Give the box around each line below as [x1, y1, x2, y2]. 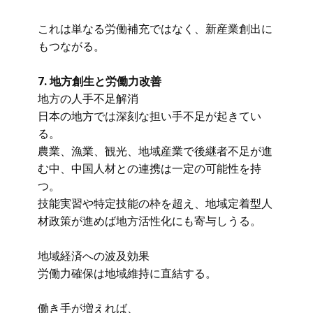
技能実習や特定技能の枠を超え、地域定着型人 [38, 196, 272, 211]
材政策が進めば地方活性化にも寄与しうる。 [38, 213, 261, 228]
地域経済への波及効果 [38, 248, 150, 263]
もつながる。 [38, 38, 105, 54]
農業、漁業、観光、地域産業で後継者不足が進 [38, 143, 272, 159]
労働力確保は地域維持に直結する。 [38, 265, 217, 281]
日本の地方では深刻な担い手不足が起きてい [38, 108, 261, 124]
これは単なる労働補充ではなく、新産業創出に [38, 21, 272, 36]
